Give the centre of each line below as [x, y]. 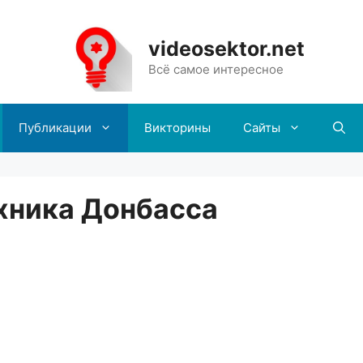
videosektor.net [226, 49]
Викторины [177, 127]
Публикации [55, 127]
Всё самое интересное [216, 70]
